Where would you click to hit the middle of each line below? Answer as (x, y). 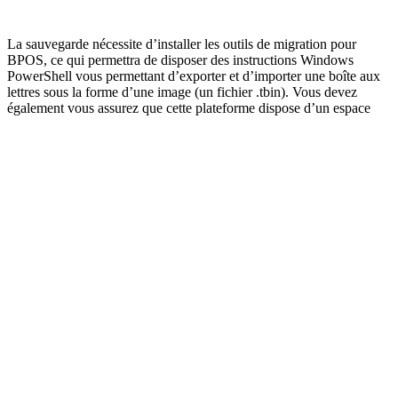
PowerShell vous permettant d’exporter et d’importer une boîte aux (194, 76)
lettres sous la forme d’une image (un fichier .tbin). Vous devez (182, 92)
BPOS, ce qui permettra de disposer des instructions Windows (180, 60)
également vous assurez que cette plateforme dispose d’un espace (189, 107)
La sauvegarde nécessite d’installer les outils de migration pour (182, 44)
